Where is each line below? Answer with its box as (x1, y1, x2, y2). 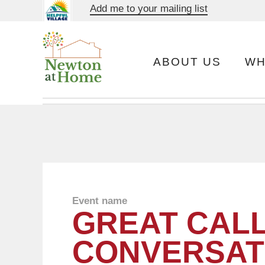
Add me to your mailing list (90, 2, 208, 14)
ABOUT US (153, 56, 222, 68)
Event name (72, 194, 127, 206)
